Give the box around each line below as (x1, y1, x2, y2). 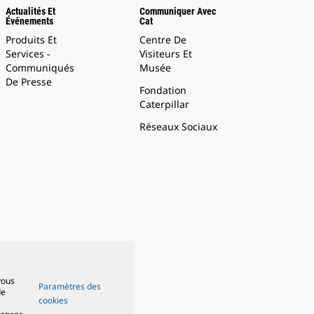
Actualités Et (5, 6, 55, 17)
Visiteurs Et (139, 47, 193, 60)
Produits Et (5, 33, 57, 46)
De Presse (5, 75, 52, 88)
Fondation (139, 83, 187, 97)
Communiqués (5, 61, 74, 74)
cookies (38, 294, 68, 306)
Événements (5, 15, 53, 27)
